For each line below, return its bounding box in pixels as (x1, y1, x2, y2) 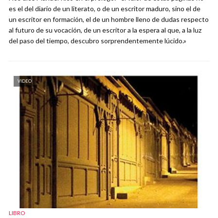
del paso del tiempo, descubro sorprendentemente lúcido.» (9, 36, 186, 45)
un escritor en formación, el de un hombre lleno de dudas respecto (9, 15, 209, 23)
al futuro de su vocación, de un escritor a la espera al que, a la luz (9, 26, 201, 34)
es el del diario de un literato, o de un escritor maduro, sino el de (9, 4, 200, 13)
